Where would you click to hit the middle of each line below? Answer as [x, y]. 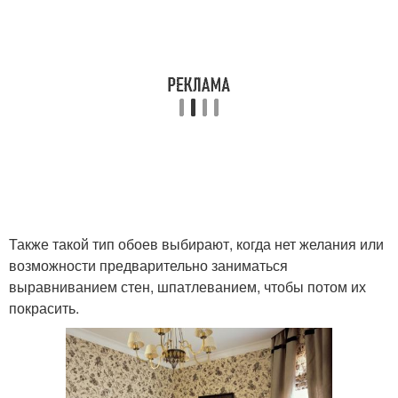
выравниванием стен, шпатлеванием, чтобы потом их [187, 287]
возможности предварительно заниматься [148, 265]
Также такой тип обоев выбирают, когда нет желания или [196, 244]
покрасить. [44, 308]
